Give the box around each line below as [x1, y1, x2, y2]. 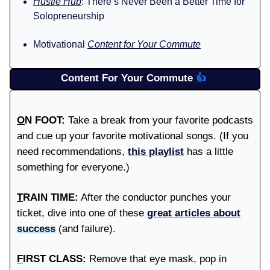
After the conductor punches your [78, 191, 231, 203]
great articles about [147, 207, 240, 219]
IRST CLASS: [23, 253, 86, 265]
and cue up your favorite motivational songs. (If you [17, 130, 248, 142]
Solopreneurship [33, 10, 104, 21]
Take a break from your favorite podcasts [65, 114, 253, 126]
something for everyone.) [17, 161, 130, 173]
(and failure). [55, 222, 116, 234]
